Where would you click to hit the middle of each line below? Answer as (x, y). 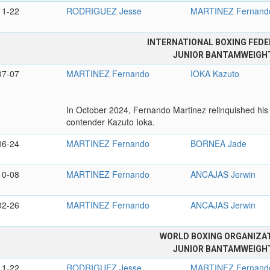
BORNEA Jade (219, 144)
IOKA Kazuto (215, 74)
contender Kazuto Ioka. (111, 122)
